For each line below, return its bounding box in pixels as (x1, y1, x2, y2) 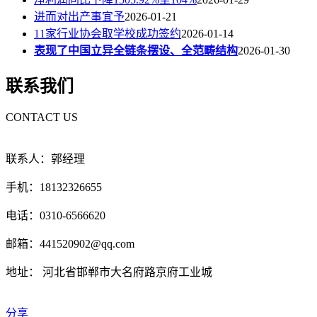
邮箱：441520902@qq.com (6, 238, 134, 250)
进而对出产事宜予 (34, 11, 125, 23)
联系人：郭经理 (6, 153, 85, 166)
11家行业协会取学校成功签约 (34, 28, 181, 40)
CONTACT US (6, 111, 78, 124)
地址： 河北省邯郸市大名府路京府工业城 (6, 266, 212, 279)
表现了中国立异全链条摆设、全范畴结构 (34, 45, 238, 57)
